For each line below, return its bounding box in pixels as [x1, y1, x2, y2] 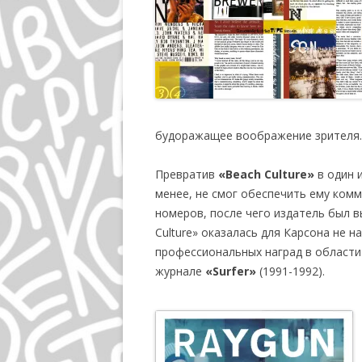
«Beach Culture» [218, 166, 314, 182]
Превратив [155, 166, 218, 182]
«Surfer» [205, 263, 256, 279]
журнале [155, 263, 205, 279]
